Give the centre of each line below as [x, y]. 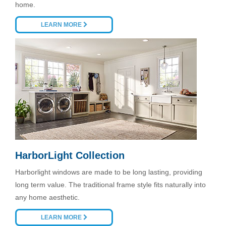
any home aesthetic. [47, 197]
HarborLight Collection [70, 156]
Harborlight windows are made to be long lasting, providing [109, 172]
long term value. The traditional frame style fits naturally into [110, 185]
